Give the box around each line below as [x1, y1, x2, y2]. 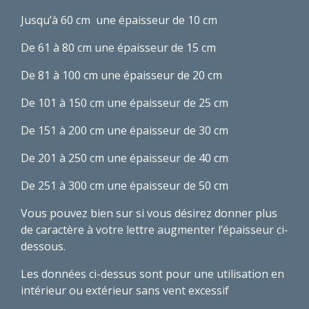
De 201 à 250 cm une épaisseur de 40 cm [21, 150, 228, 166]
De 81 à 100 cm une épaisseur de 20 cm [21, 67, 222, 83]
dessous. [21, 238, 66, 254]
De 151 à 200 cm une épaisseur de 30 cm [21, 122, 228, 138]
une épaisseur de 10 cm [96, 12, 217, 28]
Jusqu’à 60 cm [21, 12, 90, 28]
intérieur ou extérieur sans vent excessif [21, 282, 229, 298]
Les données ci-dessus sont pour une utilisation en [21, 266, 284, 281]
